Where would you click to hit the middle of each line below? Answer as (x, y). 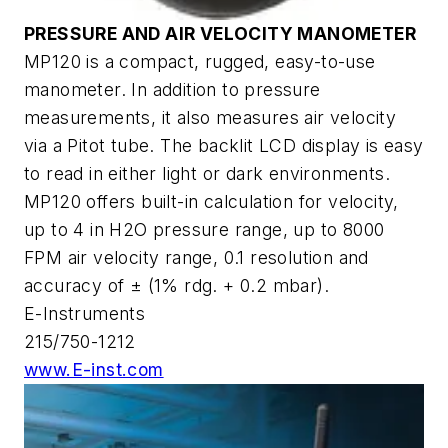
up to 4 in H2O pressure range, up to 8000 (204, 230)
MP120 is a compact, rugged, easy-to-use (200, 62)
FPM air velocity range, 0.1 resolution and (196, 258)
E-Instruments (85, 314)
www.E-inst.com (94, 370)
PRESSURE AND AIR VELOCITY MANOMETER (220, 34)
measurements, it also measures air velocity (210, 118)
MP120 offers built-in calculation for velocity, (211, 202)
